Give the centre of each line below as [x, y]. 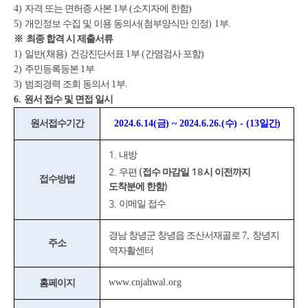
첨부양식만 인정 [176, 24]
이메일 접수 [142, 203]
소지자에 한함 [161, 9]
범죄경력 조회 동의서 [68, 85]
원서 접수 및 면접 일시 [68, 100]
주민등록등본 [53, 69]
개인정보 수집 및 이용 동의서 [82, 24]
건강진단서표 [98, 54]
